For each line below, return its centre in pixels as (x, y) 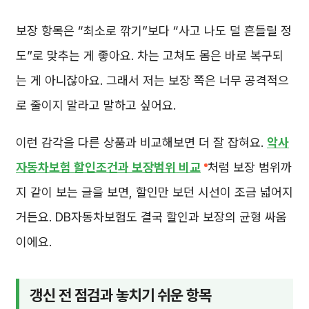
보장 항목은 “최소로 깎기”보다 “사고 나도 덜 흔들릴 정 (154, 30)
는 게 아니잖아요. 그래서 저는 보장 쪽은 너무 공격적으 (152, 80)
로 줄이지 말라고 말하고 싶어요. (96, 105)
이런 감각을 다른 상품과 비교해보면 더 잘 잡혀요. (141, 142)
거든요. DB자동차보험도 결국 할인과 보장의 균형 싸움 (151, 217)
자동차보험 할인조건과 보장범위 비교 (108, 167)
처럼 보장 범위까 (250, 167)
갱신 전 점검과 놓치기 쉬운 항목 (121, 295)
